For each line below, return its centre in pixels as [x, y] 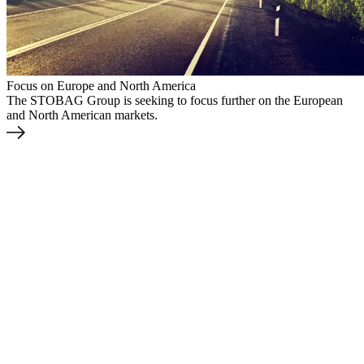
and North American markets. [82, 115]
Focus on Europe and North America [101, 86]
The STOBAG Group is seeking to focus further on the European [175, 101]
